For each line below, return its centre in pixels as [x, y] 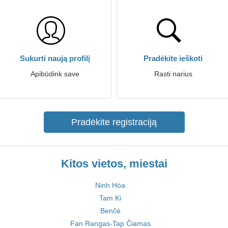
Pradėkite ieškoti [173, 58]
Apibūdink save [55, 74]
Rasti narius [173, 74]
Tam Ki [110, 198]
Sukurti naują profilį [55, 58]
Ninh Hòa [110, 185]
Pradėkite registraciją [114, 122]
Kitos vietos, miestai [114, 164]
